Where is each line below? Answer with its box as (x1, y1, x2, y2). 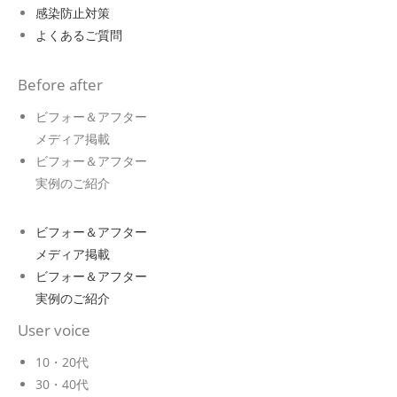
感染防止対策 (35, 4, 110, 21)
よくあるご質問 (35, 27, 122, 43)
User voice (18, 320, 90, 340)
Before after (18, 74, 103, 95)
